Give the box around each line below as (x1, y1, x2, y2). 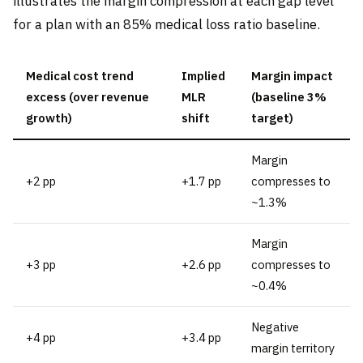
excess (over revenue (26, 88, 149, 105)
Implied (181, 67, 225, 83)
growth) (26, 109, 72, 126)
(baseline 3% (251, 88, 327, 105)
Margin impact (251, 67, 333, 83)
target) (251, 109, 293, 126)
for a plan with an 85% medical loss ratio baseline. (13, 15, 320, 33)
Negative (251, 318, 299, 335)
